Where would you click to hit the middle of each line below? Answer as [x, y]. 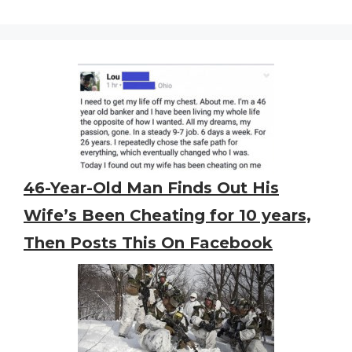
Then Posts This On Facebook [148, 243]
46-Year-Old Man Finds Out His [151, 188]
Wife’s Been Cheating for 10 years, [167, 216]
